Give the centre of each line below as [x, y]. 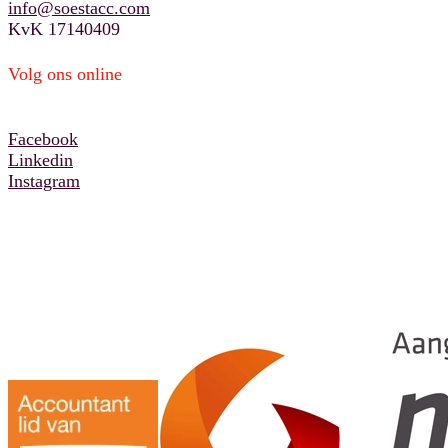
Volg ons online [65, 74]
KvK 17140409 [64, 29]
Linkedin [40, 159]
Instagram [44, 180]
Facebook [43, 138]
